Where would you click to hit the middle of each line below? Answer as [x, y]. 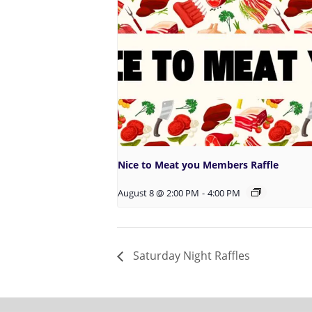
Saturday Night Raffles [190, 256]
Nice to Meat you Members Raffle [198, 164]
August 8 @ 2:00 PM [158, 193]
